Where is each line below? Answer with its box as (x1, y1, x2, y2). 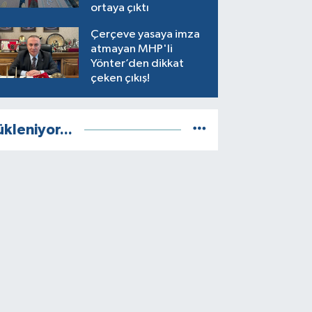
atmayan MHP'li (91, 42, 173, 55)
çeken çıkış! (91, 72, 150, 84)
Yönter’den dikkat (91, 57, 185, 70)
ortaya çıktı (91, 1, 150, 14)
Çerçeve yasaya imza (91, 28, 201, 40)
